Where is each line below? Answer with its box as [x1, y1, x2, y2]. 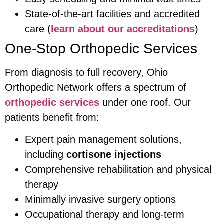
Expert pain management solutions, [25, 133, 182, 145]
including [25, 148, 66, 160]
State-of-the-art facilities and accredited [25, 8, 200, 19]
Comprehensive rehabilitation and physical [25, 163, 211, 175]
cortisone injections [66, 148, 161, 160]
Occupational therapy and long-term [25, 208, 184, 220]
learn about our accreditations [51, 23, 195, 34]
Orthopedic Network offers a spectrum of [5, 81, 186, 93]
